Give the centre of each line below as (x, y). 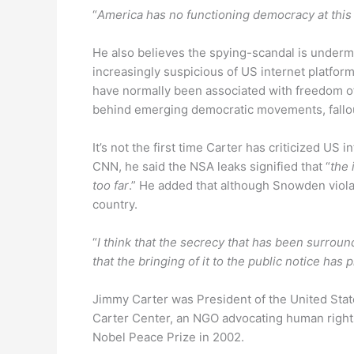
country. (115, 204)
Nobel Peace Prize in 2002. (168, 337)
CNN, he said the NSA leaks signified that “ (211, 166)
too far (111, 185)
